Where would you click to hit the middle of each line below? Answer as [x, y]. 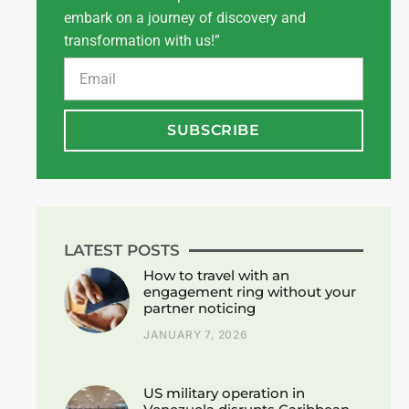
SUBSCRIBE [214, 130]
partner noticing [200, 308]
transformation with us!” [142, 41]
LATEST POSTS [122, 250]
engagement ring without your [250, 291]
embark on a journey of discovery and [185, 18]
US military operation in [225, 393]
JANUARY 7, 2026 [196, 334]
